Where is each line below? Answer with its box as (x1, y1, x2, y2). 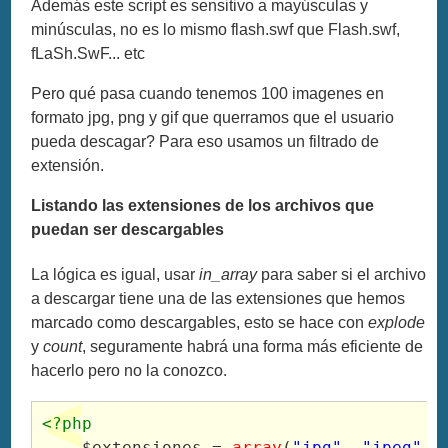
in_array (199, 266, 258, 284)
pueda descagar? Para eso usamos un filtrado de (31, 132, 380, 150)
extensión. (31, 156, 105, 174)
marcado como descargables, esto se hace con (31, 314, 369, 332)
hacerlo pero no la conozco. (31, 362, 228, 380)
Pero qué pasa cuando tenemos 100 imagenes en (31, 84, 385, 102)
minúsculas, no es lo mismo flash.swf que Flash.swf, (31, 20, 401, 38)
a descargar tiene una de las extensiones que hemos (31, 290, 406, 308)
